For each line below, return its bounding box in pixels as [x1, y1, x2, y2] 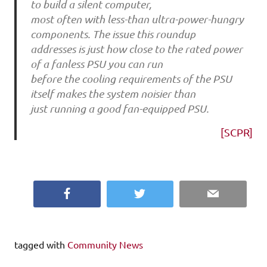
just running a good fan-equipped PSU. [30, 102, 209, 116]
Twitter [145, 187, 175, 198]
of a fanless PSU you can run [30, 57, 163, 71]
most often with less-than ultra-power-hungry [30, 13, 244, 26]
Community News [67, 238, 143, 250]
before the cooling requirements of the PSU [30, 72, 232, 86]
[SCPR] [221, 125, 253, 138]
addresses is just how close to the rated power [30, 42, 243, 56]
